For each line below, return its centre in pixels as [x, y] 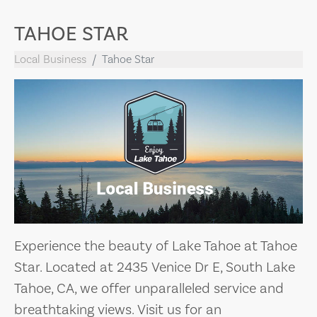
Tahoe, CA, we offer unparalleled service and [149, 288]
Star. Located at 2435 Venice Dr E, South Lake [155, 267]
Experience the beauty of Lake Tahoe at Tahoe [156, 246]
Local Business [50, 59]
